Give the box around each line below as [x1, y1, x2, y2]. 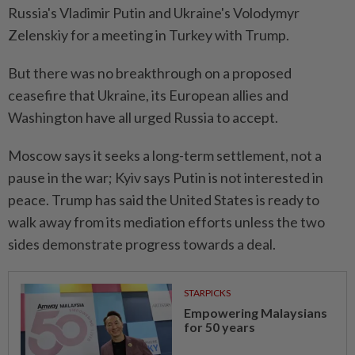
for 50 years [183, 319, 255, 335]
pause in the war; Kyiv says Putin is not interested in [8, 169, 323, 187]
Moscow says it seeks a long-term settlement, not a [8, 147, 322, 165]
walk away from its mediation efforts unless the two [8, 213, 325, 231]
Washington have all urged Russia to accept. [8, 109, 278, 127]
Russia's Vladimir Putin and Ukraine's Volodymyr [8, 4, 300, 22]
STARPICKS [183, 287, 231, 300]
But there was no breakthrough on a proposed [8, 64, 292, 82]
